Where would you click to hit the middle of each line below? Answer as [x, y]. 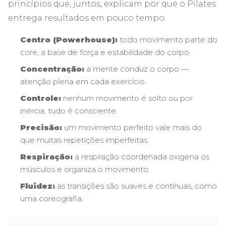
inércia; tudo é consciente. [69, 110]
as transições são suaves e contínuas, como [136, 186]
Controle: [41, 98]
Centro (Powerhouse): [69, 39]
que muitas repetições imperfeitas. [84, 140]
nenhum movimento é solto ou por [127, 98]
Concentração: [52, 69]
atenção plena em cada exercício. [83, 81]
